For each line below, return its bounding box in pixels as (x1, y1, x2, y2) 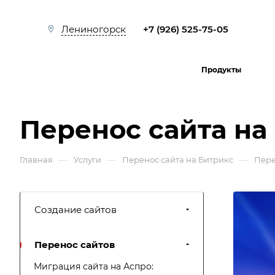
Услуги (74, 155, 101, 165)
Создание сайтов (34, 204, 117, 215)
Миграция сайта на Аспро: (34, 261, 153, 272)
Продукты (201, 64, 241, 74)
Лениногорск (61, 23, 126, 36)
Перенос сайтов (34, 239, 115, 250)
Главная (20, 155, 53, 165)
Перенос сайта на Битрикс (122, 155, 233, 165)
